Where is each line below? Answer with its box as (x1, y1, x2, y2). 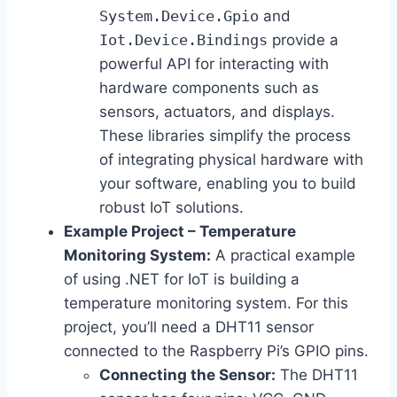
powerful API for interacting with (99, 55, 329, 74)
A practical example (211, 246, 355, 265)
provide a (268, 31, 339, 50)
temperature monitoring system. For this (64, 294, 348, 313)
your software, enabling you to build (99, 175, 356, 193)
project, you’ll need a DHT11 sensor (64, 318, 314, 337)
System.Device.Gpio (99, 7, 259, 26)
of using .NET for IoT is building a (64, 270, 300, 289)
